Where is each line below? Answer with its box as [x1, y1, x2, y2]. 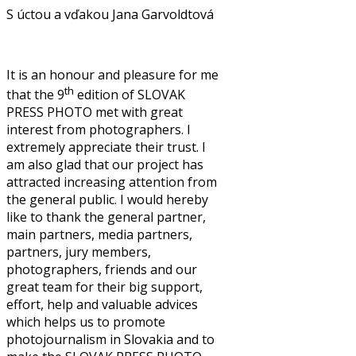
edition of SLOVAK [74, 86, 185, 104]
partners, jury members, [6, 243, 151, 261]
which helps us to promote [6, 313, 165, 331]
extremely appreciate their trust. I [6, 138, 206, 157]
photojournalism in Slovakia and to [6, 331, 215, 349]
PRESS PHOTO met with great [6, 103, 183, 122]
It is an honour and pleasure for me [6, 65, 219, 83]
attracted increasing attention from [6, 173, 217, 192]
